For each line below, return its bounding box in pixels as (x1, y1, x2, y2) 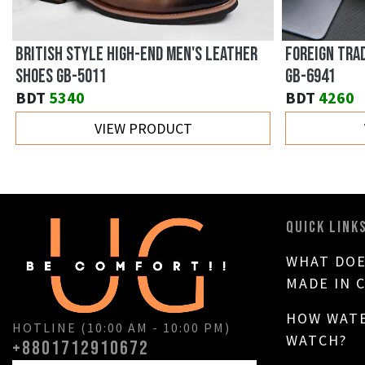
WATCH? (286, 331, 347, 350)
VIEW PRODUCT (94, 119, 192, 139)
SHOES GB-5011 (15, 65, 107, 89)
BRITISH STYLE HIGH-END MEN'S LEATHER (15, 43, 257, 67)
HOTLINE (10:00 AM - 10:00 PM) (12, 319, 231, 336)
